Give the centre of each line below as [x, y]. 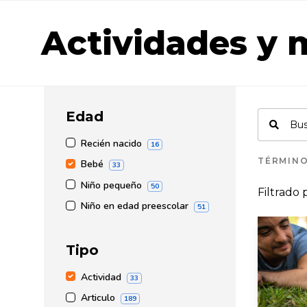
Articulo [98, 298]
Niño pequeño [111, 185]
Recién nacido [111, 143]
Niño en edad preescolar [135, 206]
